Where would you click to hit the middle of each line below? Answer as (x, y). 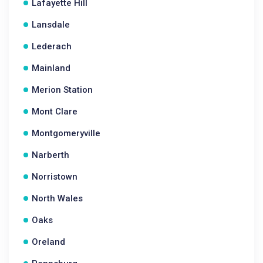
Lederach (52, 46)
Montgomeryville (66, 133)
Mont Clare (55, 112)
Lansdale (51, 25)
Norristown (55, 177)
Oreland (48, 242)
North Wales (57, 198)
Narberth (50, 155)
